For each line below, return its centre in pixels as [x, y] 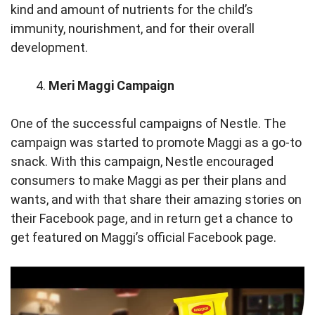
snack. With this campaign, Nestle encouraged [142, 161]
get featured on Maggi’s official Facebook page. [145, 237]
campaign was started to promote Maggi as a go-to [156, 142]
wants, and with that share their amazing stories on [156, 199]
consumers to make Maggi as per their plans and [148, 180]
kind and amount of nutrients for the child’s [132, 9]
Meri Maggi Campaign [113, 85]
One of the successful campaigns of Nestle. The [148, 123]
